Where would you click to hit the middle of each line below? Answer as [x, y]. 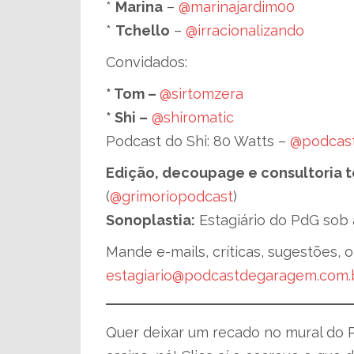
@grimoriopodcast [171, 196]
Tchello [143, 30]
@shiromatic [193, 117]
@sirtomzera [201, 94]
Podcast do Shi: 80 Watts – [198, 141]
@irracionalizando [245, 30]
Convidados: [147, 62]
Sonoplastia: [151, 220]
